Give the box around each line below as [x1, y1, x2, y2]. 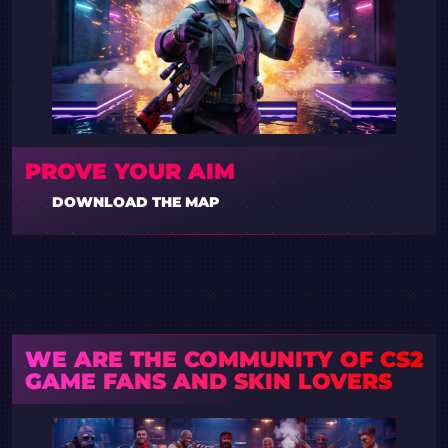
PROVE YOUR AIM [24, 156, 235, 185]
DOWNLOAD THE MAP [51, 193, 219, 210]
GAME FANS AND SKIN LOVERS [24, 366, 392, 395]
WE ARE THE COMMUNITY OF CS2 [24, 344, 423, 373]
